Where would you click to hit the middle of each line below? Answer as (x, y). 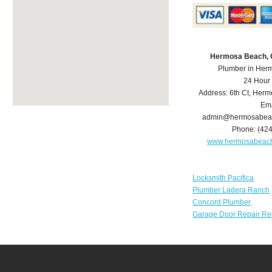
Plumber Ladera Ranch (231, 190)
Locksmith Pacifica (223, 178)
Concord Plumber (222, 202)
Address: (214, 93)
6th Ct (240, 93)
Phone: (245, 130)
